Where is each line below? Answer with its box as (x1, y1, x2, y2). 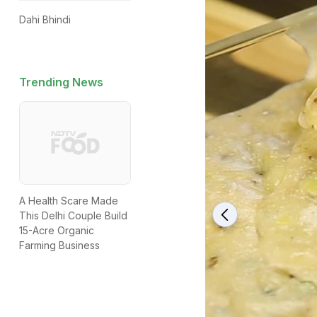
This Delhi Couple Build (19, 209, 127, 222)
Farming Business (19, 239, 100, 252)
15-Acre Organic (19, 224, 94, 237)
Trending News (19, 75, 103, 89)
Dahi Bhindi (19, 13, 71, 25)
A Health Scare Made (19, 195, 118, 207)
